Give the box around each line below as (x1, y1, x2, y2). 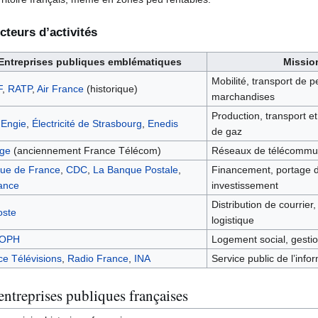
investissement (211, 179, 278, 191)
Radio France (67, 252, 128, 264)
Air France (36, 82, 84, 94)
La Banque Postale (92, 163, 178, 175)
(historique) (83, 82, 138, 94)
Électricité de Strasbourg (31, 117, 142, 129)
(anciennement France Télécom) (10, 144, 161, 156)
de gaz (211, 125, 242, 137)
